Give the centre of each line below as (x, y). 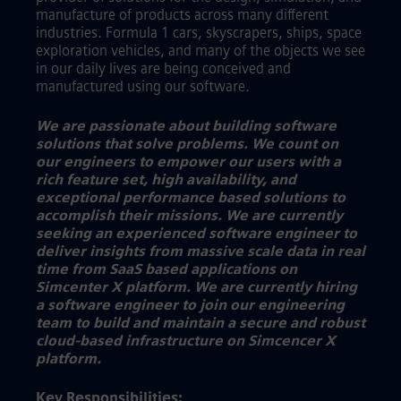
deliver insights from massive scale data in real (200, 251)
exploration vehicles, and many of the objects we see (200, 51)
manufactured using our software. (143, 86)
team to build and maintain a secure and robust (200, 323)
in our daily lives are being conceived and (163, 68)
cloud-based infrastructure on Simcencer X (186, 341)
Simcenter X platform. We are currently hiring (196, 287)
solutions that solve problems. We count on (187, 144)
